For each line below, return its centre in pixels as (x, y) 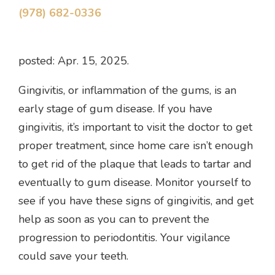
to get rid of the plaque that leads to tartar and (135, 164)
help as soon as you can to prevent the (114, 219)
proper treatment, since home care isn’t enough (136, 146)
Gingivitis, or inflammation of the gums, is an (127, 91)
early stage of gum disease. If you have (115, 109)
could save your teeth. (73, 256)
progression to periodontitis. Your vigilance (124, 238)
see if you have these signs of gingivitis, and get (136, 201)
